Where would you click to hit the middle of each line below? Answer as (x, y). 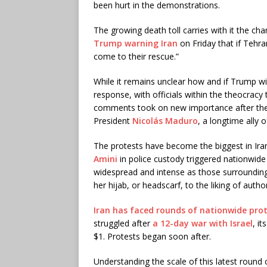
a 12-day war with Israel (203, 223)
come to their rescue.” (136, 56)
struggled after (123, 223)
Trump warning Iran (136, 43)
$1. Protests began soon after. (152, 236)
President (113, 120)
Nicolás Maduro (165, 120)
